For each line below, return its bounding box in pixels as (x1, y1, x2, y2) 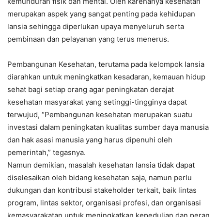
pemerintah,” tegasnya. (7, 148, 86, 157)
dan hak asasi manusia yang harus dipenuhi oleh (7, 135, 172, 145)
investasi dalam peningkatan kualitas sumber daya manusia (7, 123, 209, 132)
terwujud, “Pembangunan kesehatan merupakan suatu (7, 110, 192, 120)
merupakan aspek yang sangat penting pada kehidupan (7, 9, 195, 19)
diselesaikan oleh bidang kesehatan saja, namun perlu (7, 173, 192, 183)
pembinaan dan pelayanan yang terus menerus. (7, 34, 169, 44)
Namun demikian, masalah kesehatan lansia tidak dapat (7, 160, 195, 170)
